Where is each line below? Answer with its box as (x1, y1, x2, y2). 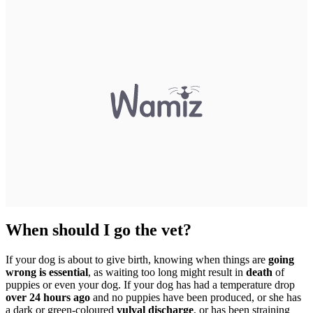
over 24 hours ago (6, 291, 90, 303)
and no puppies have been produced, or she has (90, 291, 301, 303)
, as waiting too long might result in (88, 265, 246, 278)
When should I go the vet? (6, 220, 191, 239)
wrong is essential (6, 265, 88, 278)
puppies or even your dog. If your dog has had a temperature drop (6, 278, 295, 291)
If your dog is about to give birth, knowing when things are (6, 253, 268, 265)
